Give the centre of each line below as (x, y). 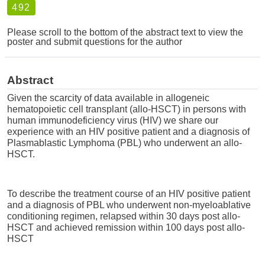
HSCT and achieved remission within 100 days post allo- (126, 227)
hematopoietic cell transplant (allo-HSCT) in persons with (127, 109)
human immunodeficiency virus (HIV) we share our (113, 120)
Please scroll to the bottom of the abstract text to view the (125, 32)
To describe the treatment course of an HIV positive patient (129, 193)
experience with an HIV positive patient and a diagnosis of (128, 131)
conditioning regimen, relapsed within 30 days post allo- (124, 216)
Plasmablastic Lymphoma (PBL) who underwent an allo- (125, 143)
